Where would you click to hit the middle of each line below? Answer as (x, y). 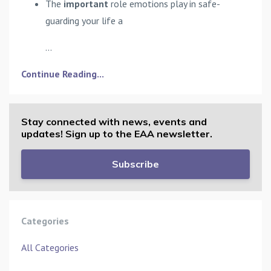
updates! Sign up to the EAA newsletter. (117, 133)
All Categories (50, 248)
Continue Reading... (63, 73)
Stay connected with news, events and (114, 121)
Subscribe (135, 164)
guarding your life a (84, 20)
